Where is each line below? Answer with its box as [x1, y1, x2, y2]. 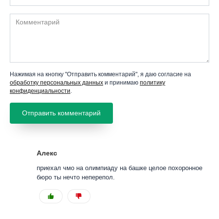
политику [140, 79, 165, 87]
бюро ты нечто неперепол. [37, 173, 115, 181]
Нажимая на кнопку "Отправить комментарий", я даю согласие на [10, 71, 191, 78]
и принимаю [103, 79, 140, 87]
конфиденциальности [10, 88, 70, 95]
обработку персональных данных [10, 79, 103, 87]
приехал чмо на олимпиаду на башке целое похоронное [37, 164, 202, 172]
